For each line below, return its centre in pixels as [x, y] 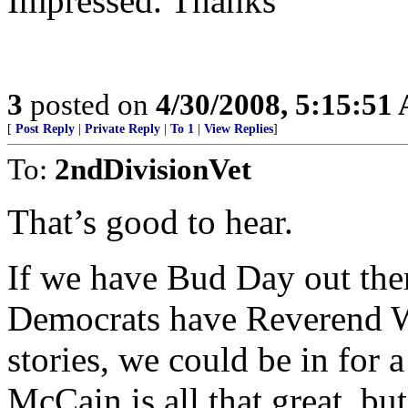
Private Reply [122, 129]
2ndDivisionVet [153, 169]
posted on [89, 104]
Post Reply [45, 129]
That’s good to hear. [150, 222]
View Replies [239, 129]
